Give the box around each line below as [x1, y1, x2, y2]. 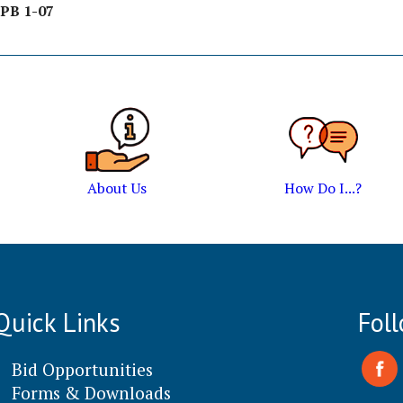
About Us [87, 178, 148, 199]
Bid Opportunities [12, 357, 153, 381]
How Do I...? [284, 178, 363, 199]
